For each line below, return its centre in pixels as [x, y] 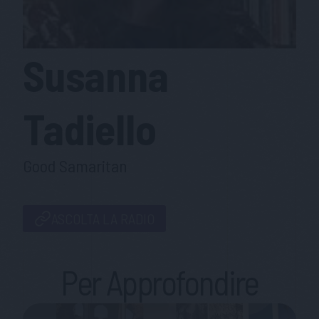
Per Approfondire [159, 282]
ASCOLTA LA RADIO [103, 219]
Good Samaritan [75, 166]
